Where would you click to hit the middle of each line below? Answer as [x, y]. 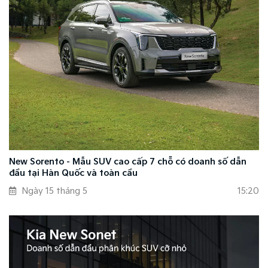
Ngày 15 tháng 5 [55, 191]
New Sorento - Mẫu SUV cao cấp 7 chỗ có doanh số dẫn [128, 162]
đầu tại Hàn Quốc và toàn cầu [73, 173]
